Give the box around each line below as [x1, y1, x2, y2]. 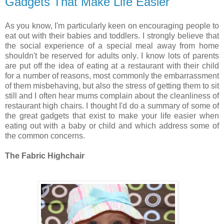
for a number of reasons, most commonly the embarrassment [5, 71, 219, 80]
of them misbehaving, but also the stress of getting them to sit [5, 81, 219, 90]
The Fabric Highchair [5, 151, 84, 160]
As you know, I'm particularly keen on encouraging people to [5, 21, 219, 30]
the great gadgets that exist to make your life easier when [5, 111, 219, 120]
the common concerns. [5, 131, 85, 140]
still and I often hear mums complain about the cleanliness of [5, 91, 219, 100]
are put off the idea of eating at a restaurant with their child [5, 61, 219, 70]
